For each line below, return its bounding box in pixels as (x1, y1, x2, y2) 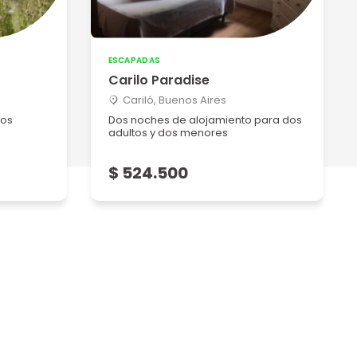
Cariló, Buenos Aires (122, 92, 226, 108)
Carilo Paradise (108, 71, 210, 89)
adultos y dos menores (108, 125, 228, 140)
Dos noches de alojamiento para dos (108, 112, 302, 127)
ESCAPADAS (108, 54, 161, 66)
